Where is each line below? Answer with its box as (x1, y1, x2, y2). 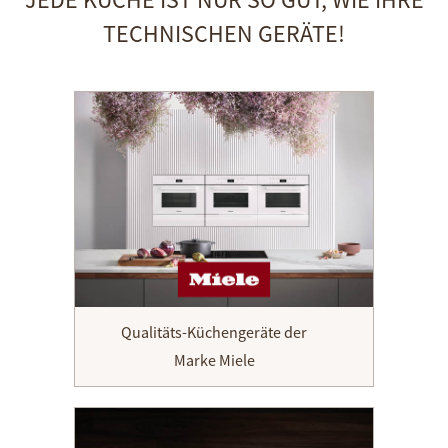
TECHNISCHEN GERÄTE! (103, 17, 345, 49)
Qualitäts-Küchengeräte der (121, 321, 307, 342)
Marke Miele (173, 349, 255, 370)
